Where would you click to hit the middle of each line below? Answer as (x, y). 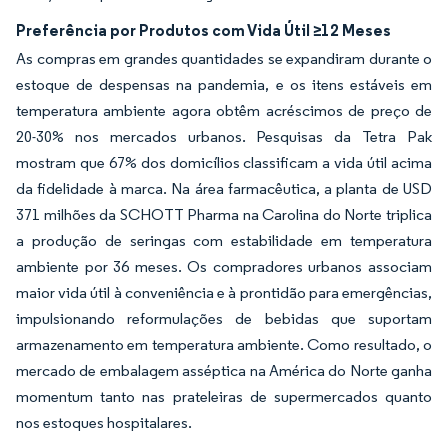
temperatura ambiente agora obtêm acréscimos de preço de (224, 110)
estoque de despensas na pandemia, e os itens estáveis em (224, 84)
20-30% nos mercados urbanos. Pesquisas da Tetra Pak (224, 136)
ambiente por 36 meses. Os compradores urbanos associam (224, 266)
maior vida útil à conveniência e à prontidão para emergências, (224, 292)
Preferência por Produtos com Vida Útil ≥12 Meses (203, 30)
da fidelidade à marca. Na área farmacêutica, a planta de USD (224, 188)
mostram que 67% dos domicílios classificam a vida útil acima (224, 162)
